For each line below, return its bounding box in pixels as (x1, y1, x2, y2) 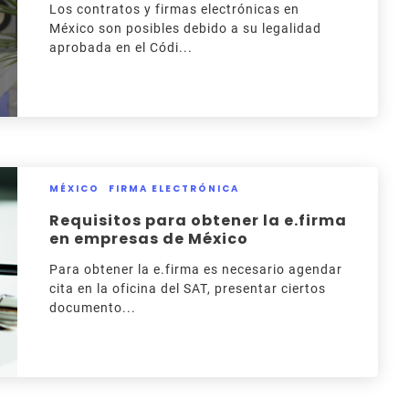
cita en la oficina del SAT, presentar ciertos (48, 281, 326, 296)
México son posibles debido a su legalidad (48, 21, 321, 36)
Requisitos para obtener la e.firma (48, 210, 347, 231)
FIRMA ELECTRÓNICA (108, 182, 239, 195)
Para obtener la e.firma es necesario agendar (48, 262, 342, 277)
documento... (48, 300, 136, 315)
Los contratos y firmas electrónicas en (48, 2, 299, 16)
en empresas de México (48, 228, 248, 249)
